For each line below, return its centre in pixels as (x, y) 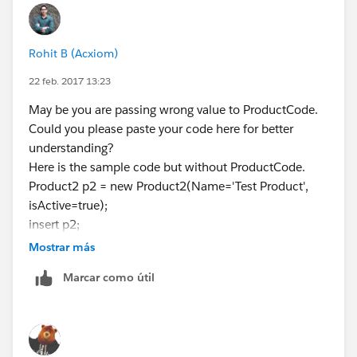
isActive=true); (68, 205)
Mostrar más (62, 247)
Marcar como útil (109, 277)
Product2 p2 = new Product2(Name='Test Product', (169, 186)
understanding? (71, 147)
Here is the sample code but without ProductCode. (167, 167)
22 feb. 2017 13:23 (70, 80)
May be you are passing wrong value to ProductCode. (173, 109)
